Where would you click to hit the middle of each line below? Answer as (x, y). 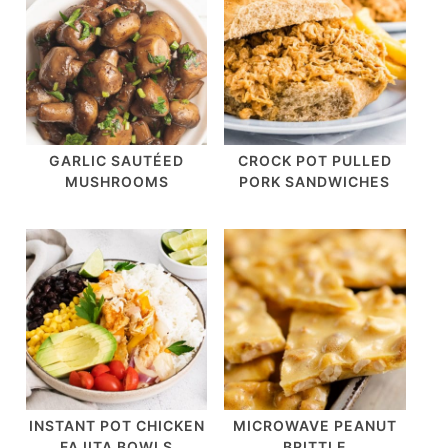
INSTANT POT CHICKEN (116, 426)
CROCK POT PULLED (314, 161)
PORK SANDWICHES (315, 182)
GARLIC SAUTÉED (117, 161)
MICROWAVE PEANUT (314, 426)
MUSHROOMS (116, 182)
